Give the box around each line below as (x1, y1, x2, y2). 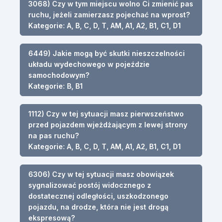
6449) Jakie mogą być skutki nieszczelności (28, 49, 185, 57)
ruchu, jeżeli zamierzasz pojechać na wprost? (28, 10, 190, 19)
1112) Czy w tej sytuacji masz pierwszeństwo (28, 109, 184, 118)
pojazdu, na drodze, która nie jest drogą (28, 202, 168, 211)
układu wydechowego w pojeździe (28, 59, 150, 68)
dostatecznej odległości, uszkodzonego (28, 191, 168, 200)
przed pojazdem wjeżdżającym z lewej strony (28, 120, 187, 129)
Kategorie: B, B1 (28, 81, 83, 90)
